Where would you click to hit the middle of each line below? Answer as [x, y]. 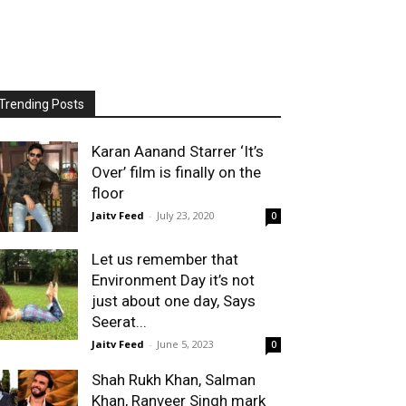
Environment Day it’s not [173, 280]
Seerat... [119, 322]
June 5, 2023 [185, 344]
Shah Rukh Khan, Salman [174, 380]
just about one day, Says [174, 301]
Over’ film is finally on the [176, 172]
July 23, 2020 [186, 215]
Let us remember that [165, 259]
